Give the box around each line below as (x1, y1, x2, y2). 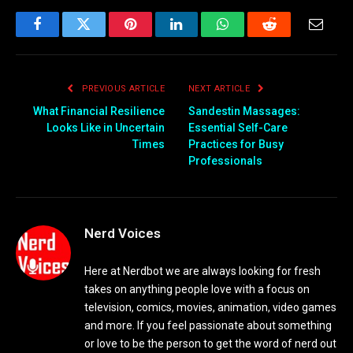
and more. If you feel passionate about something (84, 318, 332, 332)
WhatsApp (221, 28, 283, 43)
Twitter (82, 28, 124, 43)
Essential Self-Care (188, 121, 288, 134)
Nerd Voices (84, 225, 161, 241)
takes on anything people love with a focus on (84, 282, 310, 295)
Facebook (35, 28, 91, 43)
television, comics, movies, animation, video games (84, 300, 336, 314)
